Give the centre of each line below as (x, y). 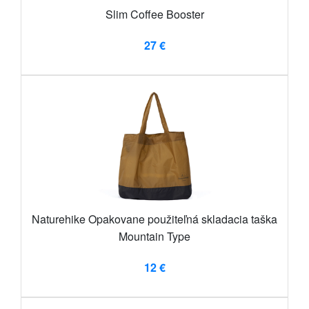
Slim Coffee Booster (154, 14)
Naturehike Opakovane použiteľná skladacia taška (154, 219)
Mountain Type (154, 236)
